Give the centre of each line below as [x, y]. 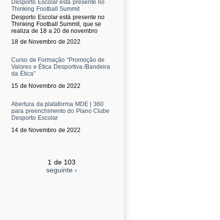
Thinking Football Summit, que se [56, 24]
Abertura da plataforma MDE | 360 [57, 104]
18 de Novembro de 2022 [46, 42]
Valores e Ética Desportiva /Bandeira [61, 67]
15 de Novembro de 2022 [46, 86]
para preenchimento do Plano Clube [60, 111]
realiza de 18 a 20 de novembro [55, 31]
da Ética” [23, 74]
